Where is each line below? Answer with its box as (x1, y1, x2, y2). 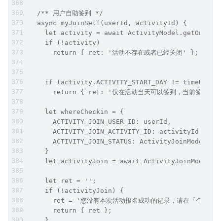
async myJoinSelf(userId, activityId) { (29, 19, 187, 27)
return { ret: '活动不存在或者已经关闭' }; (29, 48, 198, 56)
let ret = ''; (29, 177, 96, 184)
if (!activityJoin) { (29, 186, 124, 194)
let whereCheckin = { (29, 108, 124, 115)
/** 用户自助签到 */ (29, 9, 103, 17)
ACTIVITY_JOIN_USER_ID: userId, (29, 117, 171, 125)
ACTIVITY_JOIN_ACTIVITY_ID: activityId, (29, 127, 203, 135)
